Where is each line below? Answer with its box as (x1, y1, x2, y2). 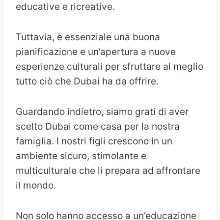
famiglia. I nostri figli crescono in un (16, 136, 172, 147)
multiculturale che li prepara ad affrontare (16, 165, 200, 177)
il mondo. (16, 180, 56, 192)
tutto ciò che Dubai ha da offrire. (16, 76, 159, 87)
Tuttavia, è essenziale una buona (16, 31, 160, 43)
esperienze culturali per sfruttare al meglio (16, 61, 203, 73)
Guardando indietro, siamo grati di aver (16, 106, 189, 118)
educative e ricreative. (16, 1, 115, 13)
